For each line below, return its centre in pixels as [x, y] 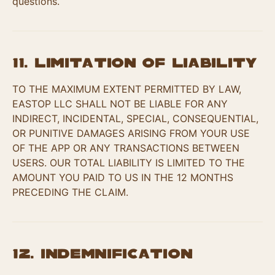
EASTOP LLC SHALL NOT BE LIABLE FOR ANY [120, 104]
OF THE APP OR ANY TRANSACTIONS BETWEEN [126, 148]
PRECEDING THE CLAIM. [70, 192]
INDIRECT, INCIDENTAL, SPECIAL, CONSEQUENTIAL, [135, 118]
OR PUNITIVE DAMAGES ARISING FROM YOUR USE [131, 133]
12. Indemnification [103, 254]
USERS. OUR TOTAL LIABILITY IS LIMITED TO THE [129, 163]
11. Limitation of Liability [135, 64]
